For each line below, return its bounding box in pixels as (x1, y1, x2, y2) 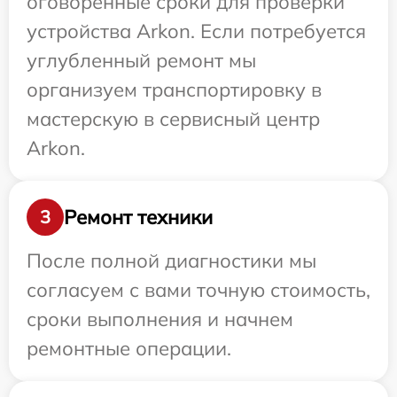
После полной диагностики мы (27, 248, 316, 274)
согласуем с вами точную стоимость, (27, 277, 370, 303)
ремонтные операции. (27, 336, 231, 362)
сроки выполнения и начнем (27, 307, 293, 332)
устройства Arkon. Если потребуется (27, 19, 366, 44)
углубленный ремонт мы (27, 48, 256, 74)
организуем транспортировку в (27, 77, 322, 103)
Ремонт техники (64, 204, 213, 230)
